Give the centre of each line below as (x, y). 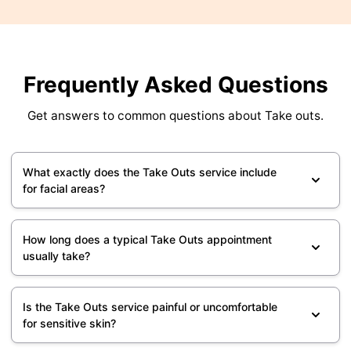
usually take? (56, 256)
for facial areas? (64, 189)
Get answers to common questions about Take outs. (175, 116)
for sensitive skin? (69, 324)
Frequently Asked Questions (175, 85)
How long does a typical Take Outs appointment (147, 240)
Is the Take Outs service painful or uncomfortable (150, 307)
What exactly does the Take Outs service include (150, 172)
